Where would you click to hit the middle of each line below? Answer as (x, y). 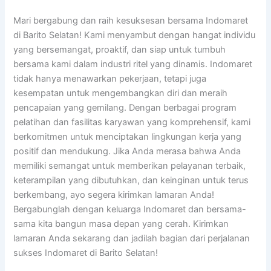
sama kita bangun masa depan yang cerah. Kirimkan (121, 224)
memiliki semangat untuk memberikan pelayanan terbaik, (130, 166)
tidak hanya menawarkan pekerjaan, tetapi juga (110, 79)
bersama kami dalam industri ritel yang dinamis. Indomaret (133, 64)
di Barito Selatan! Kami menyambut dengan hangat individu (135, 35)
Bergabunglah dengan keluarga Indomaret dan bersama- (130, 210)
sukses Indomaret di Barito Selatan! (86, 253)
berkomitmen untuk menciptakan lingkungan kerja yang (128, 137)
